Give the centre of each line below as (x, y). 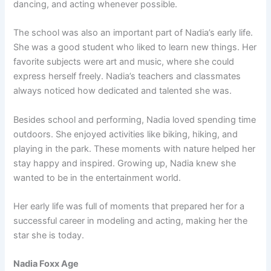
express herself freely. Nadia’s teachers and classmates (127, 77)
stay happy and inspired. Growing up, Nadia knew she (125, 163)
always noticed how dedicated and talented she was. (123, 91)
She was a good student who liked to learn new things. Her (135, 47)
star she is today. (49, 236)
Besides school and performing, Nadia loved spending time (135, 119)
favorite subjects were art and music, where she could (124, 62)
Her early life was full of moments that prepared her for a (129, 207)
